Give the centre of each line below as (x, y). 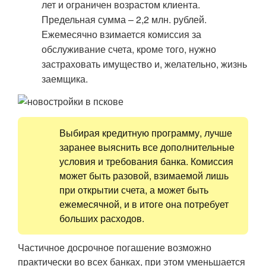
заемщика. (65, 79)
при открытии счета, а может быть (134, 190)
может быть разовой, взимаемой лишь (144, 175)
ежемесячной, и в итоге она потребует (144, 204)
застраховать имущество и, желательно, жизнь (144, 64)
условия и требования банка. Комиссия (146, 161)
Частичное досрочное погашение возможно (115, 247)
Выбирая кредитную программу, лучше (146, 133)
